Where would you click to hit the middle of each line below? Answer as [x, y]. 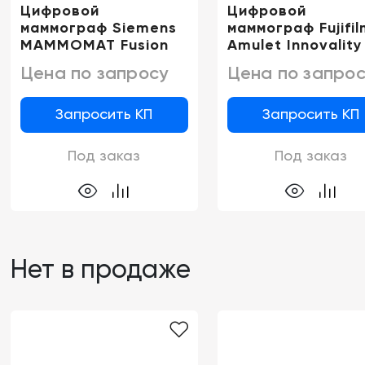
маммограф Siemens [99, 29]
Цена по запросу [95, 73]
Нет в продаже [101, 270]
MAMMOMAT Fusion [95, 46]
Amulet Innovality [294, 46]
